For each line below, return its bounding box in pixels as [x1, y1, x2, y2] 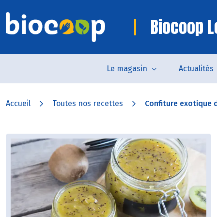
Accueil [6, 99, 31, 108]
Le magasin [106, 64, 147, 73]
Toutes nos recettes [52, 99, 123, 108]
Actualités [178, 64, 214, 73]
